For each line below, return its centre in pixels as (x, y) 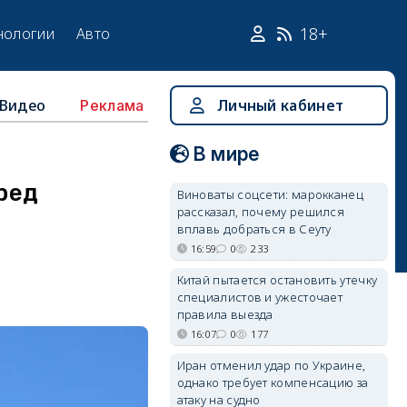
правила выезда (225, 314)
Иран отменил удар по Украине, (271, 365)
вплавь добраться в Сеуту (254, 229)
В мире (226, 154)
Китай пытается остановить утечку (277, 280)
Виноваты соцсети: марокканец (270, 194)
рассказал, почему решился (261, 212)
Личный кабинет (280, 105)
